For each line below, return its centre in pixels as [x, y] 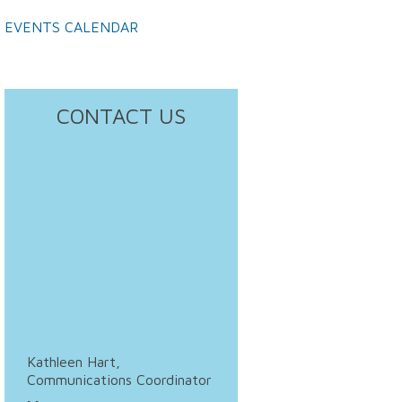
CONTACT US [121, 116]
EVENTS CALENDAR [71, 27]
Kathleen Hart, [74, 362]
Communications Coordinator [119, 380]
